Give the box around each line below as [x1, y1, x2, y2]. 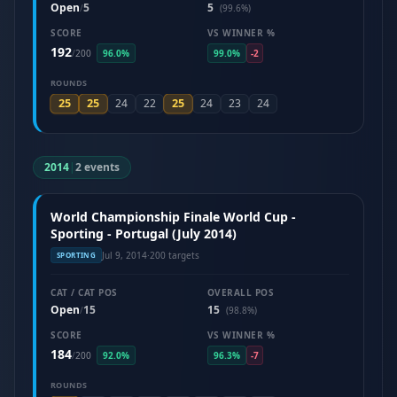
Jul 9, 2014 [102, 248, 148, 261]
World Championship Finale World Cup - [51, 208, 296, 225]
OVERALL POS [206, 286, 274, 299]
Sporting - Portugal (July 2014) [51, 225, 237, 242]
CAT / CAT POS [51, 286, 118, 299]
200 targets [150, 248, 200, 261]
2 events [75, 160, 120, 175]
